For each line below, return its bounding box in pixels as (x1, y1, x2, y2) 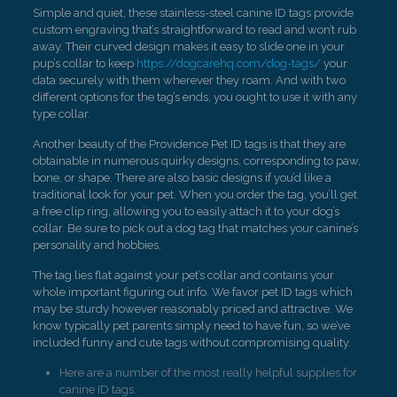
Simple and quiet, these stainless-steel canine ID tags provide (32, 6, 354, 19)
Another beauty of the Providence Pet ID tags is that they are (32, 137, 346, 151)
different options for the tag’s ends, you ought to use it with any (32, 90, 357, 104)
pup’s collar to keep (32, 57, 136, 70)
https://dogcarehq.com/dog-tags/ (136, 57, 321, 70)
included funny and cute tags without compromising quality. (32, 336, 351, 349)
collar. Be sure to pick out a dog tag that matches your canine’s (32, 222, 358, 235)
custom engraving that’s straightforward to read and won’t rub (32, 23, 356, 36)
